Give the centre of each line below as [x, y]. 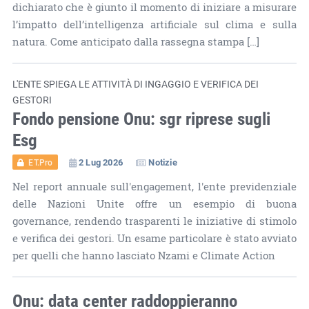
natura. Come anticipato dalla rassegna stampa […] [136, 41]
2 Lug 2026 [100, 162]
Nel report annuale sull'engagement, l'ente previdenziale [154, 186]
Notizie [163, 162]
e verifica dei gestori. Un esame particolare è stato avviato [154, 238]
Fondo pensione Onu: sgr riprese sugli [141, 118]
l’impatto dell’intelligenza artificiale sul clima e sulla [154, 24]
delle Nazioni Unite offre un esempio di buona [154, 203]
